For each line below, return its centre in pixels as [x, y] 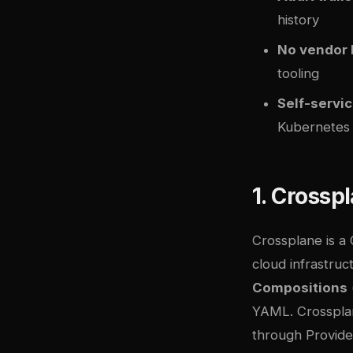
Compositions [300, 287]
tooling [298, 73]
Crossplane [287, 240]
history [298, 19]
